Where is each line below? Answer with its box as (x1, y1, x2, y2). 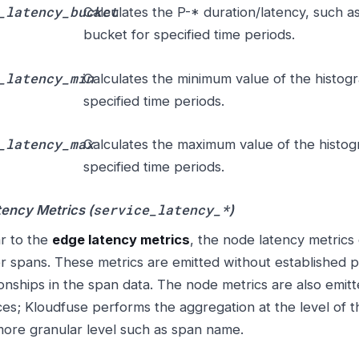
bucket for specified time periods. (83, 26, 295, 43)
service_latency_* (93, 201, 229, 219)
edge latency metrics (52, 232, 190, 248)
